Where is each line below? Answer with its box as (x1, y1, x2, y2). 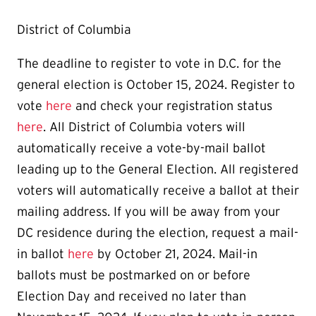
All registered (220, 162, 298, 176)
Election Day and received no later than (17, 288, 246, 303)
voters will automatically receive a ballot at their (17, 183, 299, 197)
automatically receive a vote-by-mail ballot (17, 140, 266, 155)
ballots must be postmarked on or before (17, 267, 250, 282)
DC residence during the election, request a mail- (17, 225, 298, 240)
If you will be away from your (114, 204, 280, 219)
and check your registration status (72, 98, 272, 113)
